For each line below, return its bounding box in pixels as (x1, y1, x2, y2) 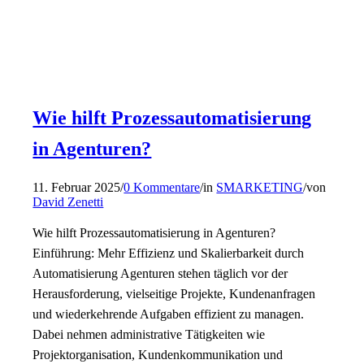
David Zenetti (32, 194, 104, 209)
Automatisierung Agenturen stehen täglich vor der (32, 266, 288, 280)
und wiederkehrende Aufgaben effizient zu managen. (32, 306, 305, 321)
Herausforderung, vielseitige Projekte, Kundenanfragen (32, 286, 316, 301)
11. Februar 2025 (32, 180, 121, 194)
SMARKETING (216, 180, 304, 194)
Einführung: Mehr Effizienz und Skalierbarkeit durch (32, 245, 305, 260)
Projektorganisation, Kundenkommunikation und (32, 347, 284, 362)
